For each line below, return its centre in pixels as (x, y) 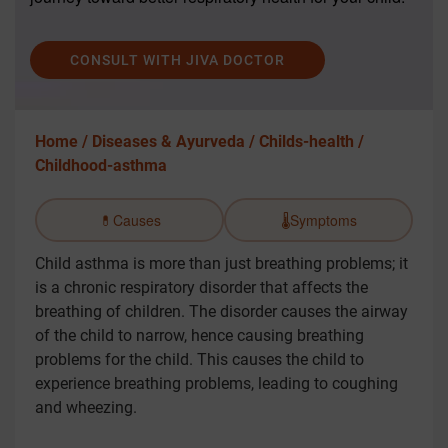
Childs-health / (311, 141)
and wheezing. (86, 407)
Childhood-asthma (101, 165)
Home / (63, 141)
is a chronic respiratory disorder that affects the (201, 287)
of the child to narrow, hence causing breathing (199, 335)
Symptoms (323, 220)
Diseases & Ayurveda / (175, 141)
